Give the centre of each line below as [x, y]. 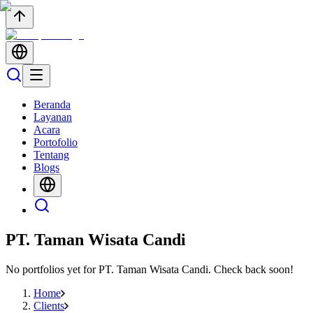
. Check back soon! [251, 269]
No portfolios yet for [52, 269]
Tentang [51, 155]
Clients [49, 305]
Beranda [52, 104]
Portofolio [56, 142]
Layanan [53, 117]
